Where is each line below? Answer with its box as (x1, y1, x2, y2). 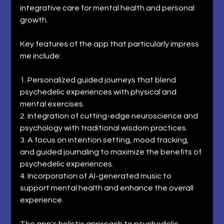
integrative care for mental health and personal (20, 3, 196, 12)
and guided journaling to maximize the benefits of (20, 147, 203, 156)
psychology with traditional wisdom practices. (20, 123, 189, 132)
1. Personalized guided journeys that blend (20, 75, 178, 84)
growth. (20, 15, 50, 24)
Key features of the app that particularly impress (20, 39, 201, 48)
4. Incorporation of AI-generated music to (20, 171, 173, 180)
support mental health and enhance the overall (20, 183, 195, 192)
